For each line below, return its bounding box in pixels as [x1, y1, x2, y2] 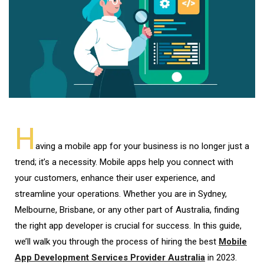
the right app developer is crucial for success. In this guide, [15, 220, 242, 231]
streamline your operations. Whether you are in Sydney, [15, 188, 227, 199]
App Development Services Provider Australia [15, 252, 205, 263]
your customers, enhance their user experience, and [15, 172, 215, 183]
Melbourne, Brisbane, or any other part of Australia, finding [15, 204, 239, 215]
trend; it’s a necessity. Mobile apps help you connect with [15, 156, 233, 167]
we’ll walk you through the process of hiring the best [15, 236, 219, 247]
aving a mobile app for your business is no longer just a [35, 140, 249, 151]
